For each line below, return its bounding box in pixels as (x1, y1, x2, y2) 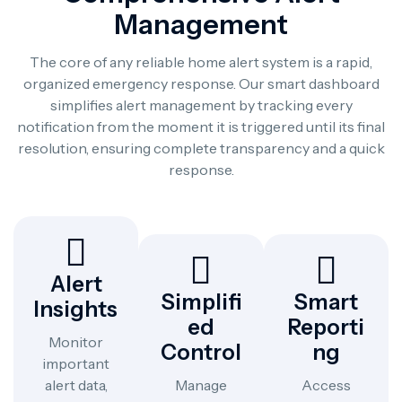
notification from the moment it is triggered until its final (17, 118, 385, 135)
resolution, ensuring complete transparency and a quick (17, 139, 385, 157)
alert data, (44, 376, 108, 394)
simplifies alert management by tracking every (49, 96, 353, 114)
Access (301, 376, 351, 394)
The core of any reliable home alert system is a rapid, (30, 53, 372, 71)
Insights (34, 296, 118, 322)
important (42, 354, 110, 372)
